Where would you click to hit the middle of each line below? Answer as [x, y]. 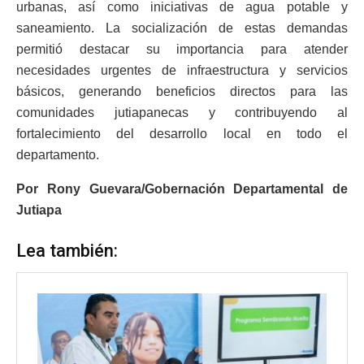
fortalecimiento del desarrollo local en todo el [182, 134]
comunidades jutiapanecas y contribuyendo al [182, 113]
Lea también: [67, 250]
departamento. [58, 155]
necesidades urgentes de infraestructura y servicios [182, 71]
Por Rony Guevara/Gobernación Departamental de [182, 189]
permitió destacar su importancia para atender [182, 50]
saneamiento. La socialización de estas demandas [182, 28]
